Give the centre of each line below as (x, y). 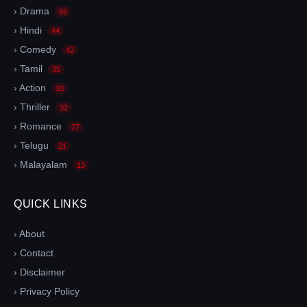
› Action (31, 87)
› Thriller (33, 107)
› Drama (33, 11)
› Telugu (33, 145)
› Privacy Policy (47, 291)
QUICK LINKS (51, 204)
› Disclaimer (39, 272)
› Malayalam (42, 164)
